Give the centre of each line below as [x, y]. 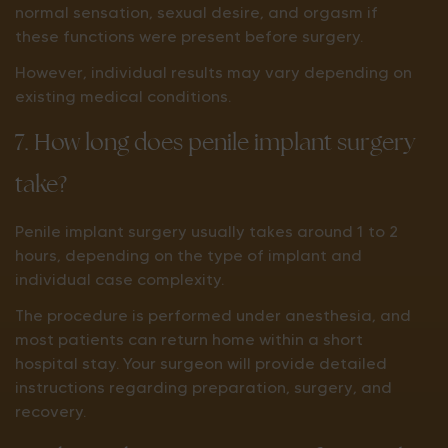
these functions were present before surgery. [189, 36]
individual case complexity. [119, 279]
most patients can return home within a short [189, 339]
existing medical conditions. [123, 96]
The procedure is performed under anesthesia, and [213, 315]
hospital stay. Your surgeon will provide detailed [201, 363]
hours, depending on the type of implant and [188, 255]
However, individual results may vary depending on [213, 72]
